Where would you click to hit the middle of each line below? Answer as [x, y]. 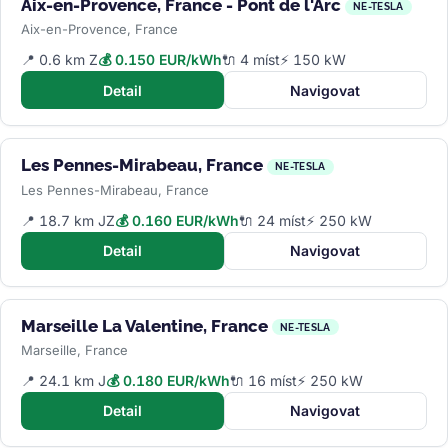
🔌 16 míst [263, 380]
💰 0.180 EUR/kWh [168, 380]
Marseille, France [74, 349]
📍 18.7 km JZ [68, 220]
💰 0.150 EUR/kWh [160, 60]
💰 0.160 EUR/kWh [177, 220]
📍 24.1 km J [63, 380]
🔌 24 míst [272, 220]
